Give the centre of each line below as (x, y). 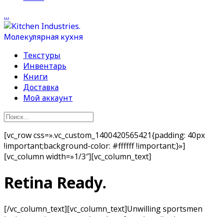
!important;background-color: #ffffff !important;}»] (94, 146)
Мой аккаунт (48, 98)
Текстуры (42, 55)
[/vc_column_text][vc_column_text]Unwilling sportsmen (103, 209)
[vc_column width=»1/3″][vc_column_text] (77, 156)
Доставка (41, 87)
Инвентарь (45, 66)
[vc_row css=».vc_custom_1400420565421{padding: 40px (104, 135)
